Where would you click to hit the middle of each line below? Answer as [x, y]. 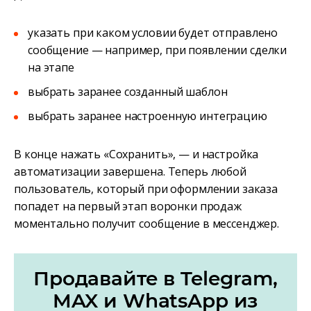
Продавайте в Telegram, [155, 278]
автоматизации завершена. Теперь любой [130, 171]
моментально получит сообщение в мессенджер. [146, 223]
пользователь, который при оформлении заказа [146, 188]
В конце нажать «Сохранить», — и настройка [136, 154]
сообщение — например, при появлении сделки [158, 50]
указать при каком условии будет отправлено [153, 32]
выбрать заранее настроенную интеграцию [148, 116]
